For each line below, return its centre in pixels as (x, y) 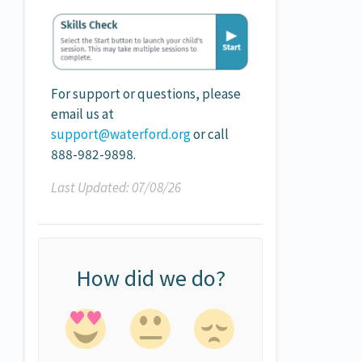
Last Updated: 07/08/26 (116, 188)
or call (210, 135)
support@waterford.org (121, 135)
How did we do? (150, 278)
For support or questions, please (146, 94)
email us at (82, 114)
